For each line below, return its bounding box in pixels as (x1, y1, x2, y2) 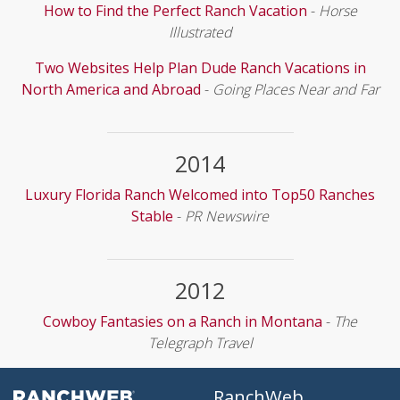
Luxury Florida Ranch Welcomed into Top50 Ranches (25, 185, 375, 204)
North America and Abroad (21, 79, 201, 99)
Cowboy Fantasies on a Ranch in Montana (43, 312, 322, 331)
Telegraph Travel (147, 333, 253, 353)
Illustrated (168, 22, 232, 42)
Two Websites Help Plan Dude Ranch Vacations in (34, 58, 366, 78)
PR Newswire (185, 206, 269, 226)
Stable (131, 206, 173, 226)
